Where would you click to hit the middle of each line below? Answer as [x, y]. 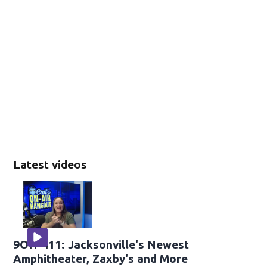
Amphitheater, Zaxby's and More [101, 259]
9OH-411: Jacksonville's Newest [101, 245]
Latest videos [50, 165]
